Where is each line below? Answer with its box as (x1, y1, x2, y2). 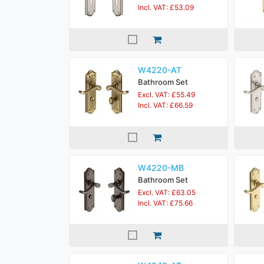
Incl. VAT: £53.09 (138, 3, 194, 12)
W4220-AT (138, 65, 181, 75)
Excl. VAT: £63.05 (138, 188, 196, 197)
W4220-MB (138, 163, 184, 173)
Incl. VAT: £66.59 (138, 101, 193, 110)
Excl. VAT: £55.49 (138, 90, 195, 99)
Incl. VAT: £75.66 (138, 199, 193, 207)
